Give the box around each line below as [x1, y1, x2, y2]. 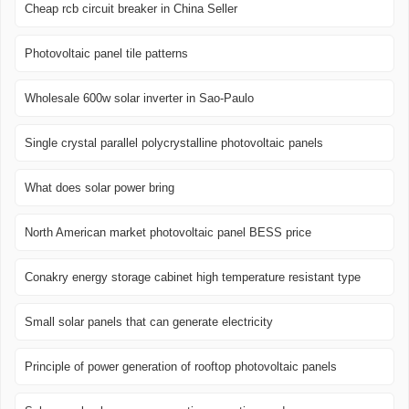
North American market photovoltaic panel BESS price [25, 225, 311, 240]
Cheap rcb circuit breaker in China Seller [25, 2, 237, 16]
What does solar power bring [25, 181, 174, 195]
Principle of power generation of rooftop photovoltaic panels [25, 360, 337, 374]
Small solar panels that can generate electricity [25, 315, 273, 330]
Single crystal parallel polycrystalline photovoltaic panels [25, 136, 323, 151]
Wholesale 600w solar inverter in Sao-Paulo [25, 91, 254, 106]
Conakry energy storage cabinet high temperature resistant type [25, 270, 361, 285]
